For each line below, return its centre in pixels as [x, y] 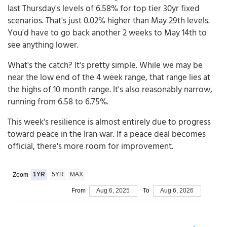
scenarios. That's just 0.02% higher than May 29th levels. [109, 20]
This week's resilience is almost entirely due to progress [109, 121]
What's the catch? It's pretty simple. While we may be [105, 64]
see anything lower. [43, 44]
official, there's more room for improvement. [91, 145]
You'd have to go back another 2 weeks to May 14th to [107, 32]
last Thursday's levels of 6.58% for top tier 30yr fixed [104, 8]
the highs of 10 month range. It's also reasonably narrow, [110, 89]
